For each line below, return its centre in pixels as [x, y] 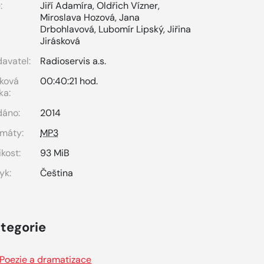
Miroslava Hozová [78, 17]
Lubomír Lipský [131, 29]
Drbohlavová [67, 29]
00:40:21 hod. [69, 81]
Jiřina [179, 29]
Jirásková [60, 41]
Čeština [57, 173]
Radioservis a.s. [73, 61]
